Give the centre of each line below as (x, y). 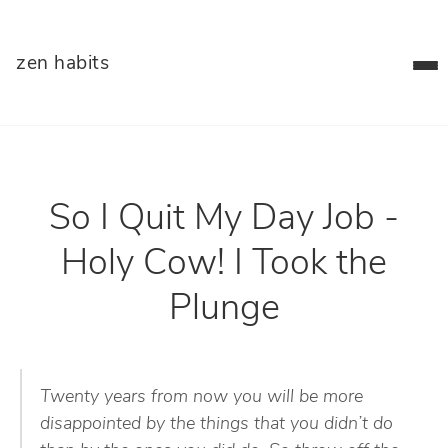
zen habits (62, 64)
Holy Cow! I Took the (224, 265)
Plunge (224, 310)
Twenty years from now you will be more (201, 397)
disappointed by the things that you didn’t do (216, 424)
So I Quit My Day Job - (224, 220)
